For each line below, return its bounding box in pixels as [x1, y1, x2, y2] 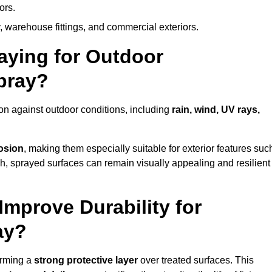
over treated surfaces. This [138, 255, 254, 266]
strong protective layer [34, 255, 138, 266]
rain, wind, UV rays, [172, 104, 260, 115]
